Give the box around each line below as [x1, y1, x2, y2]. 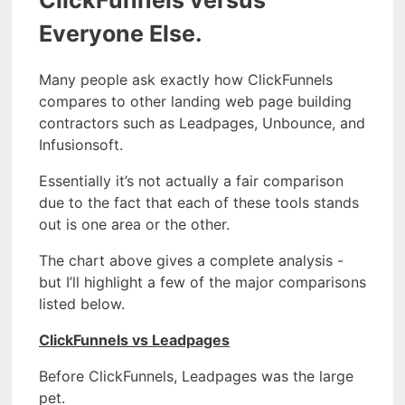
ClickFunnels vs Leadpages [39, 331, 230, 350]
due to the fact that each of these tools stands [39, 193, 359, 212]
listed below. [39, 295, 125, 314]
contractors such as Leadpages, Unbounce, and [39, 114, 365, 133]
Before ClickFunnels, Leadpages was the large [39, 367, 353, 386]
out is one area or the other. [39, 215, 230, 234]
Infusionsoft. [39, 136, 123, 155]
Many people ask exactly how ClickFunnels [39, 71, 333, 89]
